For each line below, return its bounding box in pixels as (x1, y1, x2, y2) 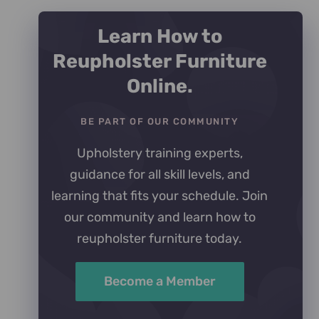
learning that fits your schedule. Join (51, 188, 268, 204)
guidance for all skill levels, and (69, 167, 250, 183)
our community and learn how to (63, 209, 256, 226)
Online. (126, 75, 193, 98)
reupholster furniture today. (77, 231, 242, 247)
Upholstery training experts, (76, 145, 243, 162)
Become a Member (103, 273, 216, 290)
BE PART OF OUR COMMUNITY (80, 116, 239, 127)
